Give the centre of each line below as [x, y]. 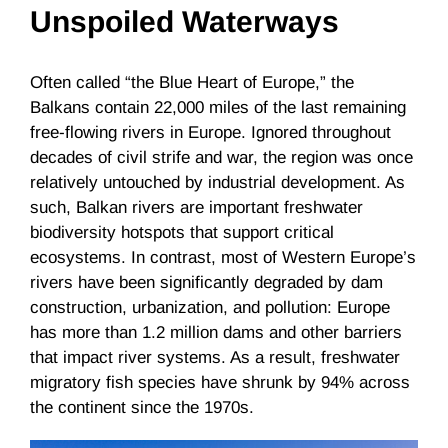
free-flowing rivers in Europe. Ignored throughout [210, 133]
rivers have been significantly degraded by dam [206, 283]
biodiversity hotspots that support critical [182, 233]
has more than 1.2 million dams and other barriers [216, 333]
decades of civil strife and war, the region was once [221, 158]
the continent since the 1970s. [142, 408]
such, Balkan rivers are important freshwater [196, 208]
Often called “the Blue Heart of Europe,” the [192, 83]
